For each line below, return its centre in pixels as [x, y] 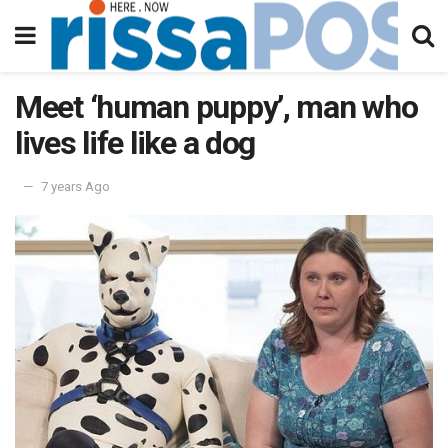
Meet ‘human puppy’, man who [216, 107]
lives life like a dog [135, 143]
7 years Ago [75, 186]
